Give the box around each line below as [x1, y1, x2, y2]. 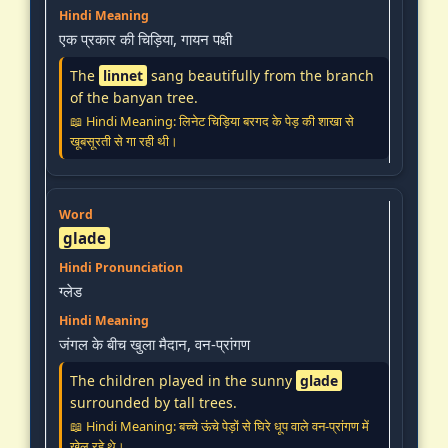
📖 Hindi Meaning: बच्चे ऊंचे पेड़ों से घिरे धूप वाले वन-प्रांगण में [70, 416, 369, 435]
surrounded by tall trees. [70, 392, 237, 412]
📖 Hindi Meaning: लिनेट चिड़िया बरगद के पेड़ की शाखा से [70, 111, 354, 130]
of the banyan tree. [70, 87, 198, 107]
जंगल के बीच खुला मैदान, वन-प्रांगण [59, 333, 250, 354]
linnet [103, 65, 143, 85]
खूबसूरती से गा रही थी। [70, 131, 178, 150]
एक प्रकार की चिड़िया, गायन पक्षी [59, 28, 232, 49]
